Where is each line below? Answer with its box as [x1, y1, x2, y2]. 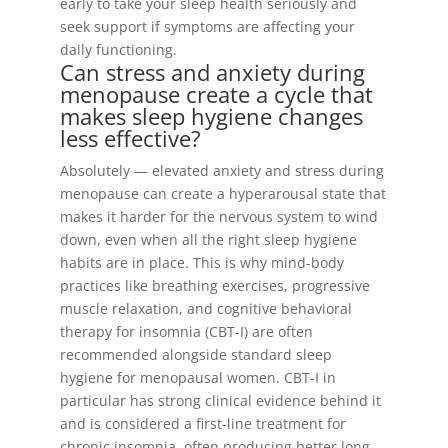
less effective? [59, 123, 201, 153]
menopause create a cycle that [59, 79, 373, 109]
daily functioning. [59, 40, 177, 59]
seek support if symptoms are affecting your [59, 17, 355, 36]
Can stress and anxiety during [59, 57, 365, 87]
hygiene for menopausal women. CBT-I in [59, 368, 336, 387]
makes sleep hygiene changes [59, 101, 363, 131]
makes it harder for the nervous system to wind [59, 207, 378, 226]
